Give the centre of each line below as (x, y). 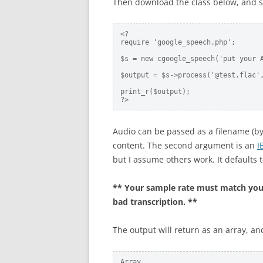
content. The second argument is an (185, 145)
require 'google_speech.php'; (178, 42)
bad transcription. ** (155, 202)
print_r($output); (155, 92)
